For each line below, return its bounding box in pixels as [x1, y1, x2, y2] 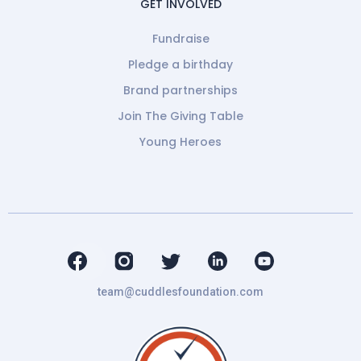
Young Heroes [139, 134, 222, 151]
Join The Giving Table [118, 108, 243, 125]
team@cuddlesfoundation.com [98, 285, 263, 299]
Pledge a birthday [128, 56, 233, 73]
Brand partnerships [123, 82, 238, 99]
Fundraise [151, 31, 210, 48]
